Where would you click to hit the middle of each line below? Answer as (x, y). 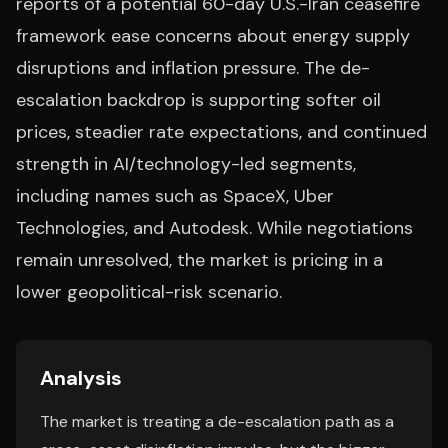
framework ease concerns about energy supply (213, 36)
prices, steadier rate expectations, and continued (221, 132)
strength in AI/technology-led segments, (186, 164)
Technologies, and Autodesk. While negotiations (214, 228)
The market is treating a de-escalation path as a (217, 421)
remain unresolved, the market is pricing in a (199, 260)
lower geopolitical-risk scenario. (149, 292)
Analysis (81, 378)
